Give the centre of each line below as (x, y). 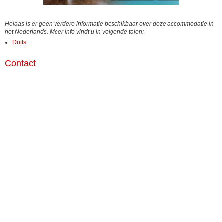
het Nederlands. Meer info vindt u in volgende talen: (74, 32)
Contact (20, 63)
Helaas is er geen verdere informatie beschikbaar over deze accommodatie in (109, 24)
